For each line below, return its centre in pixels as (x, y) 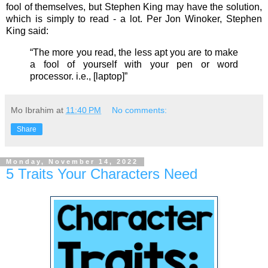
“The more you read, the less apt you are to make (134, 52)
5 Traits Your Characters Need (102, 173)
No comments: (140, 110)
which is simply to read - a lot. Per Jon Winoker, (116, 19)
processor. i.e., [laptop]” (80, 76)
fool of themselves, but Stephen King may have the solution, (134, 7)
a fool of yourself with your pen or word (134, 64)
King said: (27, 31)
